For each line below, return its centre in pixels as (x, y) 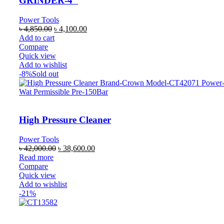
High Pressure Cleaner (65, 120)
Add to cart (37, 37)
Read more (36, 157)
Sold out (45, 73)
